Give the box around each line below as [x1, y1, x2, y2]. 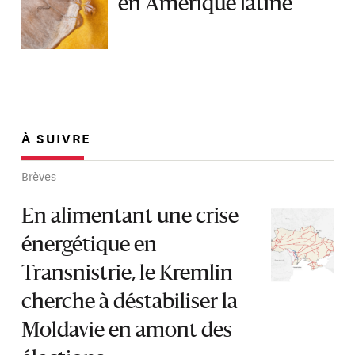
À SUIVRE [21, 128, 92, 148]
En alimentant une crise [21, 207, 239, 228]
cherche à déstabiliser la [21, 292, 239, 314]
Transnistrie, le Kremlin [21, 264, 234, 285]
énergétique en [21, 235, 158, 257]
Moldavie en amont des [21, 321, 233, 342]
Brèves [21, 166, 57, 185]
